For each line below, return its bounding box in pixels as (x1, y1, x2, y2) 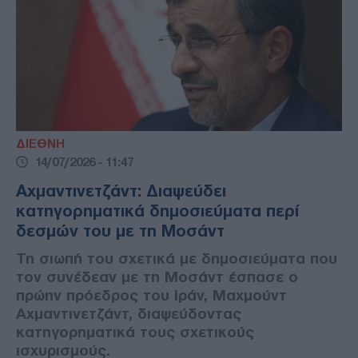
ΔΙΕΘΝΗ (16, 137, 65, 150)
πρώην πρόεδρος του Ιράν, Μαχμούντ (16, 286, 287, 304)
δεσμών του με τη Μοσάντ (16, 221, 225, 240)
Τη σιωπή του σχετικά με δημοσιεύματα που (16, 249, 337, 267)
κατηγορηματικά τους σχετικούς (16, 323, 254, 340)
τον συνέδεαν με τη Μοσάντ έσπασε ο (16, 268, 298, 285)
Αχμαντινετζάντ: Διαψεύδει (16, 181, 226, 200)
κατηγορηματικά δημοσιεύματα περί (16, 201, 299, 220)
